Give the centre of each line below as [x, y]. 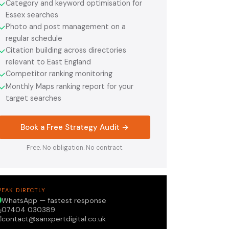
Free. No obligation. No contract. [75, 147]
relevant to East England [48, 62]
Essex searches [32, 15]
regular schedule [34, 38]
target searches [33, 98]
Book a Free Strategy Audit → [75, 127]
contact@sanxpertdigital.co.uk [54, 219]
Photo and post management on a [66, 26]
